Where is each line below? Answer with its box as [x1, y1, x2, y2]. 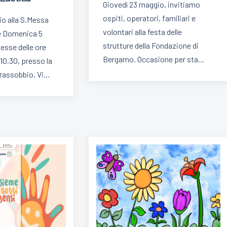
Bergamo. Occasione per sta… [103, 54, 205, 64]
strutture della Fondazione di [103, 41, 199, 51]
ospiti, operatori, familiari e [103, 13, 196, 23]
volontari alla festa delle [103, 27, 182, 37]
